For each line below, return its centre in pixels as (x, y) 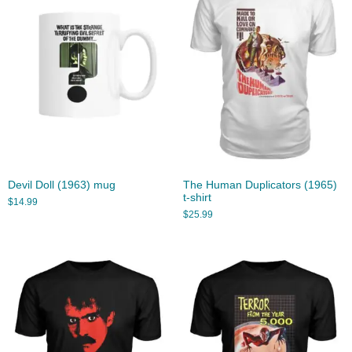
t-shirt (197, 198)
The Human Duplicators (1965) (260, 185)
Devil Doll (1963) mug (62, 185)
